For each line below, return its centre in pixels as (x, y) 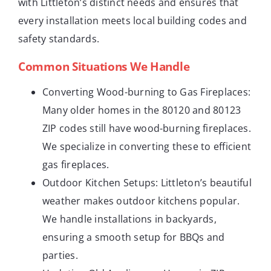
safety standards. (59, 38)
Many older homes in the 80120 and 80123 (142, 110)
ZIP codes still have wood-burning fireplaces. (147, 128)
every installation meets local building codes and (132, 20)
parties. (60, 255)
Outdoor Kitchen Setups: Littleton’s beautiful (147, 182)
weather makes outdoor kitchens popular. (141, 201)
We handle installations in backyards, (129, 219)
